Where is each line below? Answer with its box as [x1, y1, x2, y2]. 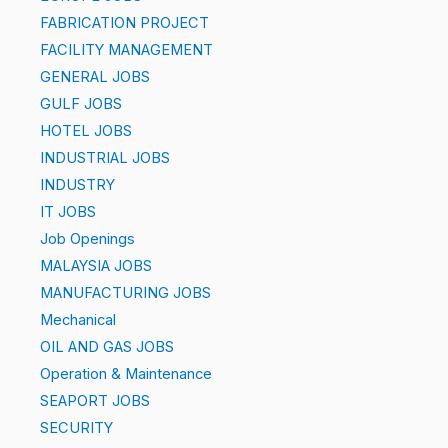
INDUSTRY [40, 176, 115, 194]
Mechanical [40, 311, 116, 329]
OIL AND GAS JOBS [40, 338, 174, 356]
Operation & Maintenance [40, 365, 212, 383]
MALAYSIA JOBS [40, 257, 152, 275]
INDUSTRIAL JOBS [40, 149, 170, 167]
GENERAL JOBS [40, 68, 150, 86]
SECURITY [40, 419, 113, 437]
